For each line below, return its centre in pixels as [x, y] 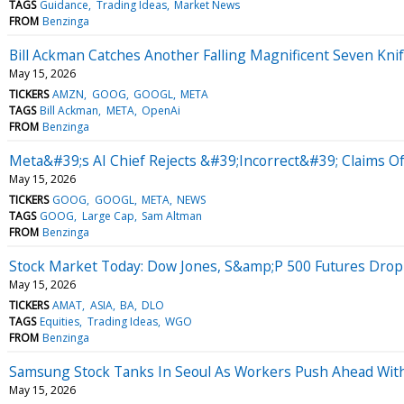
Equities [60, 321]
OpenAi [161, 110]
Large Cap [108, 216]
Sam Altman [171, 216]
